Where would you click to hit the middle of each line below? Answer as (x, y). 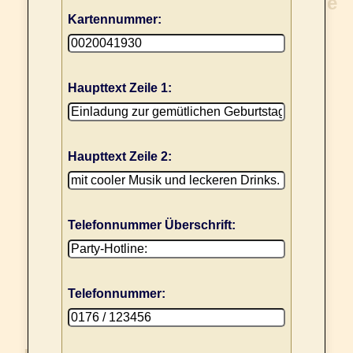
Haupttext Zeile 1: (120, 88)
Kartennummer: (115, 20)
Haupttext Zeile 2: (120, 157)
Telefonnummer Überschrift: (152, 225)
